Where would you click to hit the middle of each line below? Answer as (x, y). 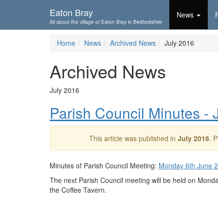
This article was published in (133, 138)
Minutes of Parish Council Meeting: (104, 165)
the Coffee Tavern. (78, 190)
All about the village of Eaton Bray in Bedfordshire (106, 22)
